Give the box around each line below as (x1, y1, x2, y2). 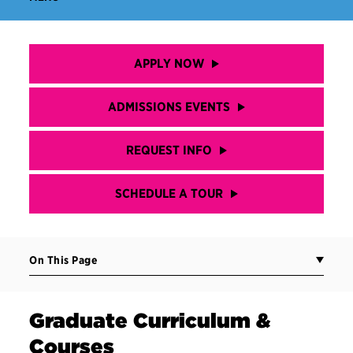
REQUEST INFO (126, 143, 212, 158)
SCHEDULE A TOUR (115, 186, 223, 201)
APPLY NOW (134, 56, 204, 71)
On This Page (29, 254, 98, 266)
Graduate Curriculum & (29, 308, 271, 333)
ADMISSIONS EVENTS (108, 99, 230, 114)
